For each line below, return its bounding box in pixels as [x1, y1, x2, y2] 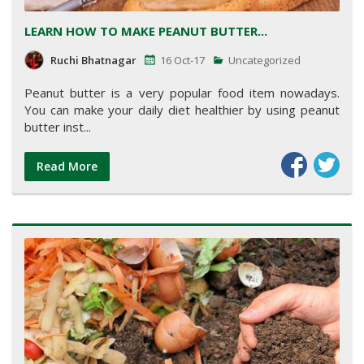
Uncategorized [226, 52, 301, 67]
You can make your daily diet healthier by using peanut [24, 101, 340, 118]
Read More [37, 158, 97, 174]
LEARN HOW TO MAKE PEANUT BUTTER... [24, 22, 267, 39]
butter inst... [24, 118, 91, 135]
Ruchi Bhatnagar [50, 52, 136, 67]
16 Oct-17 [160, 52, 205, 67]
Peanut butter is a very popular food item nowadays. [24, 84, 340, 101]
